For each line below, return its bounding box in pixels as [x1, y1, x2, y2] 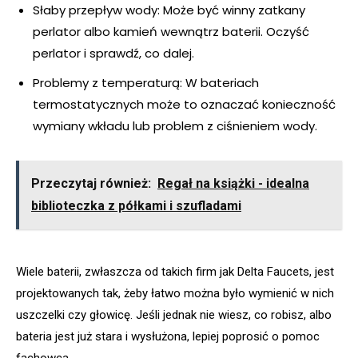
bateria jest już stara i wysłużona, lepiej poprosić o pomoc [16, 329, 320, 344]
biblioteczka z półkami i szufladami [31, 198, 241, 214]
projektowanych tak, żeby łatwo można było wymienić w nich [16, 286, 334, 301]
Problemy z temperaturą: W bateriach [33, 74, 259, 92]
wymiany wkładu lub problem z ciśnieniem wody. [33, 117, 317, 135]
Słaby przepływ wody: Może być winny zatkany [33, 2, 305, 19]
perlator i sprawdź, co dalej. [33, 45, 194, 62]
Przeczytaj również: [31, 176, 151, 192]
